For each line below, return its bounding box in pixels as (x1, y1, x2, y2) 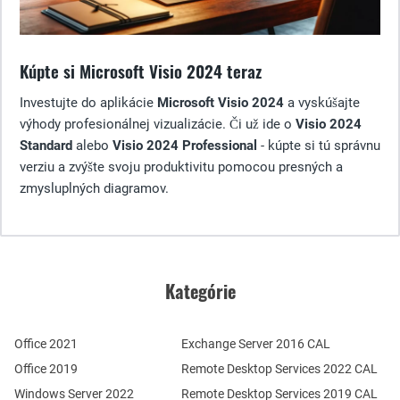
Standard (20, 137, 72, 154)
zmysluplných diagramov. (20, 179, 169, 196)
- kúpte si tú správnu (257, 137, 380, 154)
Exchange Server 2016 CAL (180, 336, 330, 351)
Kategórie (164, 277, 236, 304)
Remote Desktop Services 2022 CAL (180, 361, 378, 376)
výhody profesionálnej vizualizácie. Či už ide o (20, 115, 296, 132)
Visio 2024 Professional (112, 137, 257, 154)
